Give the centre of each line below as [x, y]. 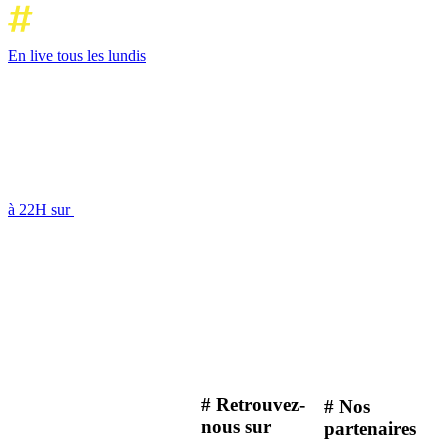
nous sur [236, 427]
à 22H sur [41, 209]
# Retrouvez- [253, 405]
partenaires [370, 429]
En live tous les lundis [77, 55]
